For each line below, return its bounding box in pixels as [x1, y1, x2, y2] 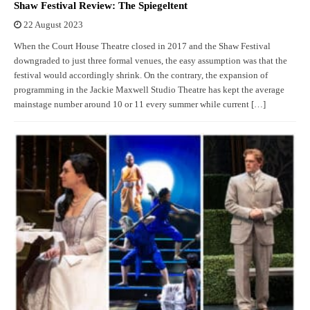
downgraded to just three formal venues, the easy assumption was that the [14, 56, 287, 66]
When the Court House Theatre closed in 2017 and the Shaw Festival [14, 42, 271, 52]
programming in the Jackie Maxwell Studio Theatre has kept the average [14, 85, 284, 95]
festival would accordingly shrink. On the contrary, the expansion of [14, 71, 268, 81]
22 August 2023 [24, 20, 83, 30]
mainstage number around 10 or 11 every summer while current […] [14, 100, 266, 110]
